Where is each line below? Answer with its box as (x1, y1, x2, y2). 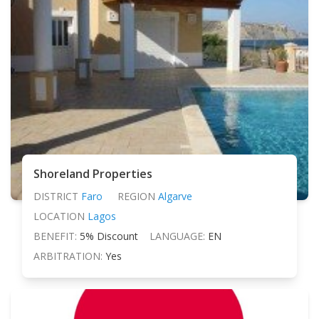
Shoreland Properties (33, 165, 152, 182)
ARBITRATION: (33, 249, 103, 263)
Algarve (157, 189, 192, 203)
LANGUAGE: (150, 229, 205, 243)
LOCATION (33, 209, 85, 223)
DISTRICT (33, 189, 78, 203)
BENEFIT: (33, 229, 77, 243)
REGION (117, 189, 155, 203)
